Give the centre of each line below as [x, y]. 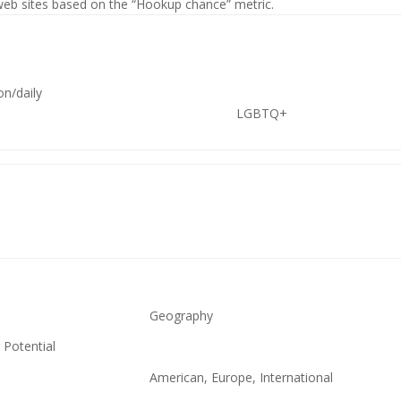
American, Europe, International [242, 377]
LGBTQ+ [262, 113]
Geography [182, 316]
